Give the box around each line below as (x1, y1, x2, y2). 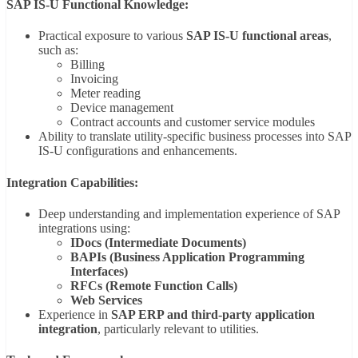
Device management (70, 101, 173, 115)
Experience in (38, 307, 111, 321)
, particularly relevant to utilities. (97, 321, 259, 336)
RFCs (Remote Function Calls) (70, 278, 237, 292)
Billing (70, 58, 105, 72)
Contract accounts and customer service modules (70, 115, 315, 129)
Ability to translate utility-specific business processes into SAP (38, 129, 351, 144)
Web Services (70, 292, 142, 307)
